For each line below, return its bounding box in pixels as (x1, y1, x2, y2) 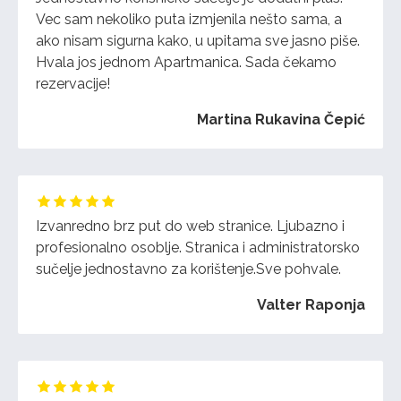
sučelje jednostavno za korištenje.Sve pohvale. (36, 260, 341, 278)
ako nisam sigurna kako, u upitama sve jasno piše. (36, 32, 360, 50)
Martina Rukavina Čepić (197, 111, 365, 129)
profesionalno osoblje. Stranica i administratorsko (36, 239, 360, 257)
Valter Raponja (257, 296, 365, 314)
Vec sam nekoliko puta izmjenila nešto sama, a (36, 11, 342, 29)
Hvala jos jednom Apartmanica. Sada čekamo (36, 54, 337, 72)
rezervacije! (36, 75, 110, 93)
